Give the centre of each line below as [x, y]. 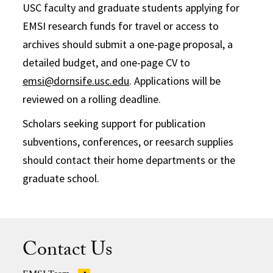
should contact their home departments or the [129, 160]
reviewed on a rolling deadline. [92, 99]
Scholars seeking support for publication [114, 123]
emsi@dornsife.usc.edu [76, 81]
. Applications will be [175, 81]
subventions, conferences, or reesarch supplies [128, 142]
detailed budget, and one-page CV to [107, 62]
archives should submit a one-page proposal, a [128, 44]
